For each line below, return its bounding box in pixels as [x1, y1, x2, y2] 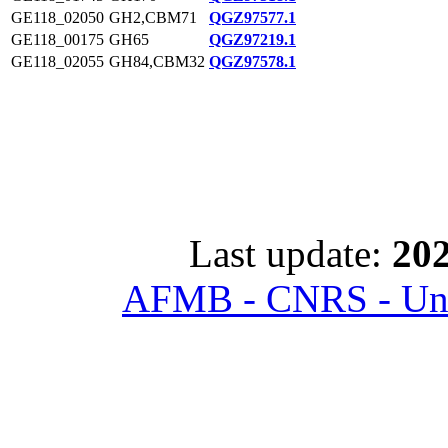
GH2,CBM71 [109, 9, 197, 26]
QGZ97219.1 [209, 31, 296, 48]
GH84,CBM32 [109, 53, 205, 70]
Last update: [189, 232, 392, 275]
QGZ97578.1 [209, 53, 296, 70]
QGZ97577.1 [209, 9, 296, 26]
